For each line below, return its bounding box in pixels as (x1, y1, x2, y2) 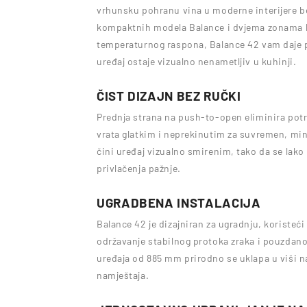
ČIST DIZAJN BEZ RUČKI (97, 88, 241, 103)
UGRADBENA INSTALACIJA (97, 195, 261, 210)
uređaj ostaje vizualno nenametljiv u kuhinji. (97, 56, 297, 67)
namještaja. (97, 269, 149, 281)
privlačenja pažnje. (97, 162, 181, 174)
